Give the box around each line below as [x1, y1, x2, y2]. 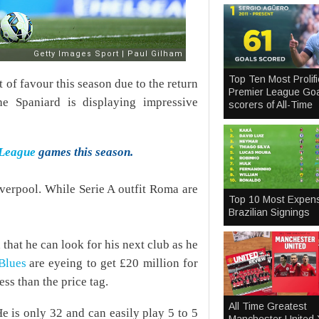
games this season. [35, 145, 133, 159]
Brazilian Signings [229, 206, 310, 218]
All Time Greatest [229, 300, 307, 313]
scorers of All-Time [229, 99, 313, 111]
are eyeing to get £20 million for [28, 256, 199, 270]
